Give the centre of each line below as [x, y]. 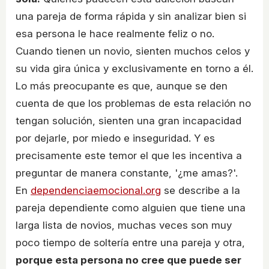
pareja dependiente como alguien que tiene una [131, 208]
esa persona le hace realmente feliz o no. [115, 34]
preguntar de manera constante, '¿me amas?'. [127, 173]
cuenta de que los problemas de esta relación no [133, 104]
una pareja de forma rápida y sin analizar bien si [131, 17]
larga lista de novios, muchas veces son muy [124, 225]
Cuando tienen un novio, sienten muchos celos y [133, 51]
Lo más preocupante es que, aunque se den [122, 86]
